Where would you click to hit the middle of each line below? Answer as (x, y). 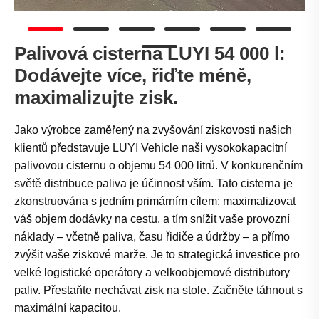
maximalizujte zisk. (96, 98)
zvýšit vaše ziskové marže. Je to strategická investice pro (157, 255)
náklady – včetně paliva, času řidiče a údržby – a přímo (152, 237)
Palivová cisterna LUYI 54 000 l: (150, 54)
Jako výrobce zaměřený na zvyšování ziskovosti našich (153, 130)
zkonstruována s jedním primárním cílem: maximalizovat (155, 202)
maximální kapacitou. (68, 308)
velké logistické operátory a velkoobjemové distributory (152, 273)
